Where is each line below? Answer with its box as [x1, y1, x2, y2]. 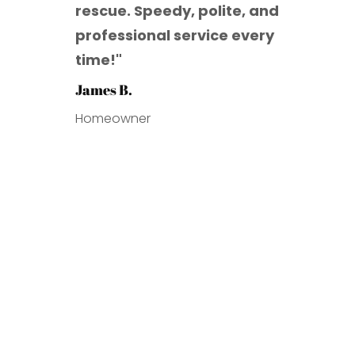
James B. [74, 80, 132, 100]
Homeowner [74, 109, 151, 128]
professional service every [74, 25, 274, 46]
